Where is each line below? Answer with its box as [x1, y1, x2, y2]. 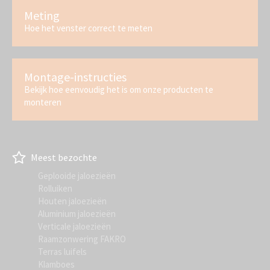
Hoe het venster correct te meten [24, 22, 152, 34]
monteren [24, 96, 61, 108]
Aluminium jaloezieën [38, 207, 116, 219]
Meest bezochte [29, 151, 97, 163]
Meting [24, 8, 60, 24]
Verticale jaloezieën [38, 220, 111, 232]
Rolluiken [38, 182, 72, 194]
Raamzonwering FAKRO [38, 233, 126, 245]
